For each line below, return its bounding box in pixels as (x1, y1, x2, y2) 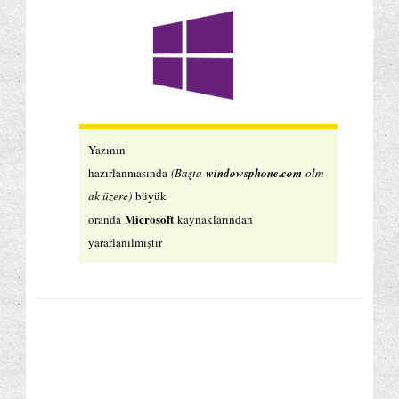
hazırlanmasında (88, 164, 167, 181)
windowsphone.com (206, 164, 302, 181)
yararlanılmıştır (88, 233, 162, 250)
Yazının (88, 141, 126, 158)
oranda (88, 210, 125, 227)
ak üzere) (88, 187, 135, 204)
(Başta (167, 164, 206, 181)
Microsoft (125, 209, 177, 227)
